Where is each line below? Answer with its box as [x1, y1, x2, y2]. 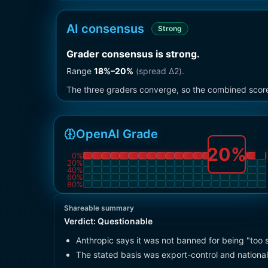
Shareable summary [64, 203, 134, 212]
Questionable [98, 216, 153, 226]
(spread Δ [133, 66, 174, 76]
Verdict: [64, 216, 98, 226]
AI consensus [66, 22, 144, 36]
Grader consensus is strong [66, 48, 197, 60]
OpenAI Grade [76, 127, 158, 141]
